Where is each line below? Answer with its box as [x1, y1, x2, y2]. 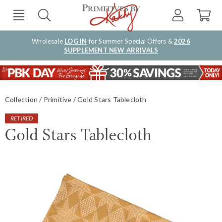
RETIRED [10, 114, 33, 122]
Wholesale [32, 37, 65, 45]
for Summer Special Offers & [87, 37, 174, 45]
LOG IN [64, 37, 87, 45]
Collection [5, 95, 38, 104]
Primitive [43, 95, 72, 104]
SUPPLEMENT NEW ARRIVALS [63, 46, 159, 54]
